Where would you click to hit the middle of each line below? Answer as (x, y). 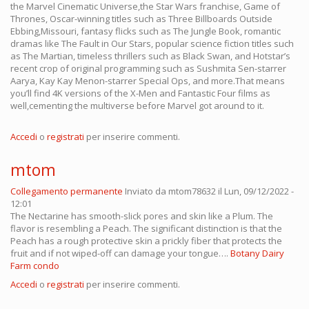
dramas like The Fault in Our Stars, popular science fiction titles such (152, 44)
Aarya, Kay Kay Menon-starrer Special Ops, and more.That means (148, 81)
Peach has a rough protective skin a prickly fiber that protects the (146, 241)
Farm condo (35, 266)
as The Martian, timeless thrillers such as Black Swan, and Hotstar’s (150, 56)
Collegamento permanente (67, 191)
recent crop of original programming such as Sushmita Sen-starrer (148, 69)
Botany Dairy (257, 253)
